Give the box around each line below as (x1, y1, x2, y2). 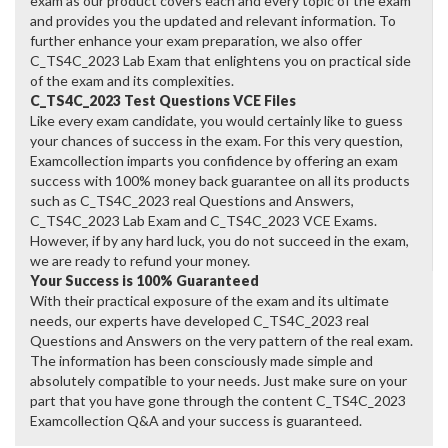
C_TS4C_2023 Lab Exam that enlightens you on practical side (30, 52, 411, 70)
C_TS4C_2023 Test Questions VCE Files (30, 92, 296, 110)
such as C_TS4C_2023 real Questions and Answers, (30, 192, 354, 210)
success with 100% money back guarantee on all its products (30, 172, 410, 190)
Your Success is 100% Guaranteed (30, 272, 259, 290)
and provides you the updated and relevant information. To (30, 12, 396, 30)
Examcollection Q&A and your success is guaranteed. (30, 412, 362, 430)
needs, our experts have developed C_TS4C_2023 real (30, 312, 369, 330)
